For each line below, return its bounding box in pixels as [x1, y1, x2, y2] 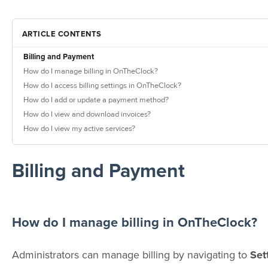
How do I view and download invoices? [23, 109, 151, 119]
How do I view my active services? [23, 123, 135, 133]
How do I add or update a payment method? [23, 95, 169, 105]
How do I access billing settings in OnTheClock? [23, 80, 181, 90]
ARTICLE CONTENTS [22, 28, 102, 39]
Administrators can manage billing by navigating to [11, 247, 250, 263]
